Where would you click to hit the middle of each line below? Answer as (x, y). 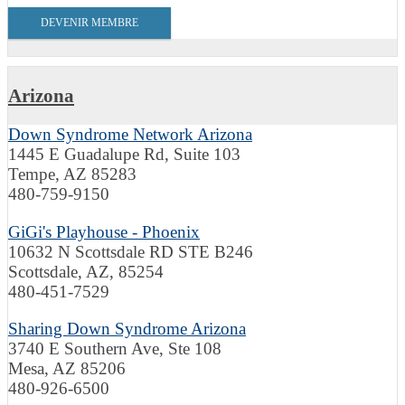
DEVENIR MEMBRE (89, 22)
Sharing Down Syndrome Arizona (127, 329)
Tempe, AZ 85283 (72, 174)
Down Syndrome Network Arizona (130, 135)
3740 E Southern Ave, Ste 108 (115, 349)
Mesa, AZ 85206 (67, 369)
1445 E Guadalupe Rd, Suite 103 (124, 155)
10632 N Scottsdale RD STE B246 (131, 251)
